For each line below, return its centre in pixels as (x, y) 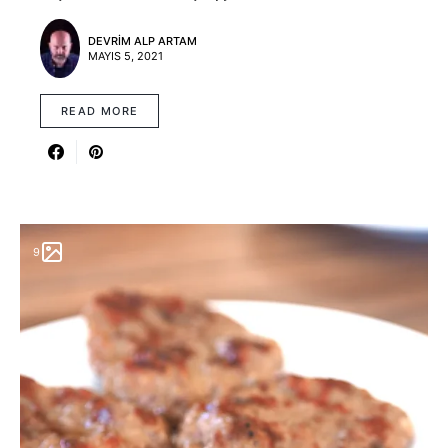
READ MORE (100, 111)
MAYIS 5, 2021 (125, 55)
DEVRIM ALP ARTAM (142, 40)
